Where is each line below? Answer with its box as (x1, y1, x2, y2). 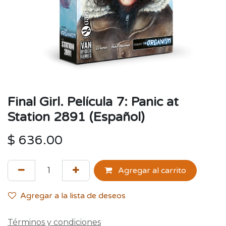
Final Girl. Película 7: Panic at (8, 94, 179, 109)
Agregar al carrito (116, 165, 186, 176)
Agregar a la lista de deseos (20, 191, 126, 201)
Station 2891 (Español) (8, 109, 145, 125)
